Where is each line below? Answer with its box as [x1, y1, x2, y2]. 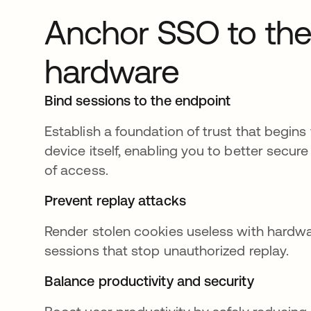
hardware [44, 52, 180, 91]
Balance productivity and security [44, 273, 254, 289]
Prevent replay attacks [44, 192, 186, 209]
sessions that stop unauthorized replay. [44, 242, 289, 259]
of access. [44, 162, 108, 178]
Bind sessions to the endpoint [44, 92, 231, 109]
